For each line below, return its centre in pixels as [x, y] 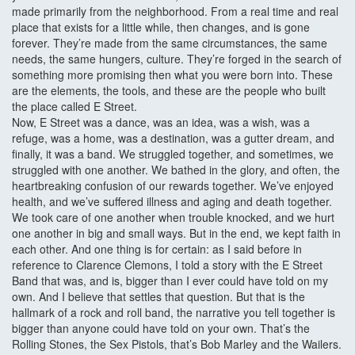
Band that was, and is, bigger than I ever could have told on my [170, 281]
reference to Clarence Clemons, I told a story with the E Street [167, 265]
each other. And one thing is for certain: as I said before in [157, 249]
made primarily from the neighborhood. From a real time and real [175, 11]
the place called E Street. [74, 107]
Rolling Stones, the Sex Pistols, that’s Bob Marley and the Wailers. [177, 344]
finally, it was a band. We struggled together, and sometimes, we [173, 154]
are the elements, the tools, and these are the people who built [169, 91]
